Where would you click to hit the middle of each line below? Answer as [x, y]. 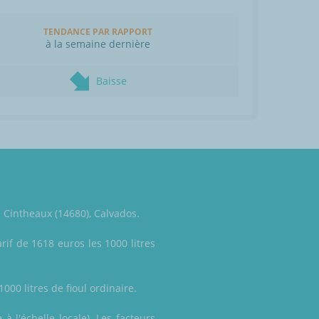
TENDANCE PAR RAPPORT [98, 32]
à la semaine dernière [98, 44]
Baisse [111, 81]
